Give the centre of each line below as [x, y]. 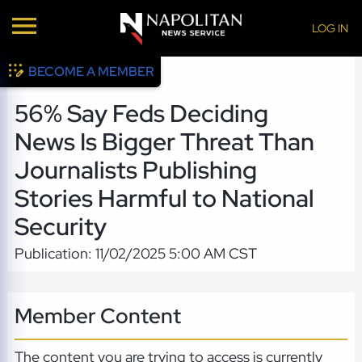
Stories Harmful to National [164, 199]
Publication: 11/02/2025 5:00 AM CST [135, 254]
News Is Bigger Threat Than [164, 142]
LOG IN [330, 28]
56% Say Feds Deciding [141, 114]
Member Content [97, 315]
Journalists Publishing [135, 170]
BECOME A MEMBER [92, 72]
